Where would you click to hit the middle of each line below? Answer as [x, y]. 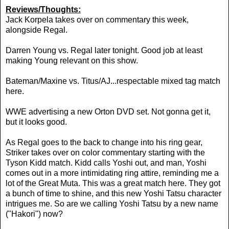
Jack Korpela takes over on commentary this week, [97, 19]
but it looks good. [36, 122]
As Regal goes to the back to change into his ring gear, [104, 142]
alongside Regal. [37, 30]
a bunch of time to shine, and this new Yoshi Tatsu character [113, 193]
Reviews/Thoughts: [43, 9]
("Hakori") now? [34, 214]
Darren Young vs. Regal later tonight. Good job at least [104, 50]
